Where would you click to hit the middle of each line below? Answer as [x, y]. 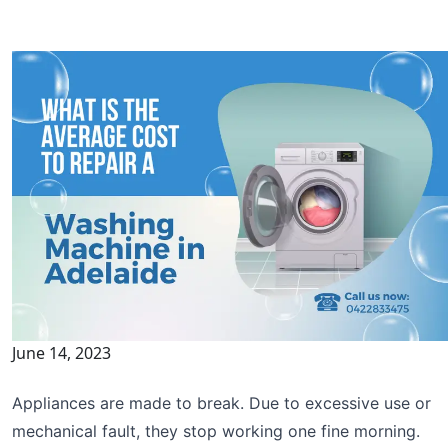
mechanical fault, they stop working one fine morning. [216, 430]
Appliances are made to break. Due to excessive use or [221, 402]
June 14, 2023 [61, 352]
